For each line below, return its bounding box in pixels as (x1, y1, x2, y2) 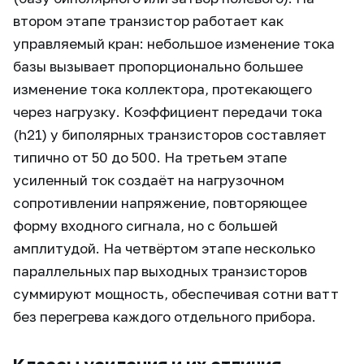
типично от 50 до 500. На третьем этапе (13, 149, 287, 166)
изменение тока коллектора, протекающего (13, 80, 312, 97)
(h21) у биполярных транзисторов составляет (13, 126, 327, 143)
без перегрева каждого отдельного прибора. (13, 308, 316, 325)
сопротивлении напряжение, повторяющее (13, 194, 307, 211)
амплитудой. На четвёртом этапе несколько (13, 240, 315, 257)
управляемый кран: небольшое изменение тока (13, 35, 335, 52)
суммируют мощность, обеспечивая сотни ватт (13, 285, 339, 302)
